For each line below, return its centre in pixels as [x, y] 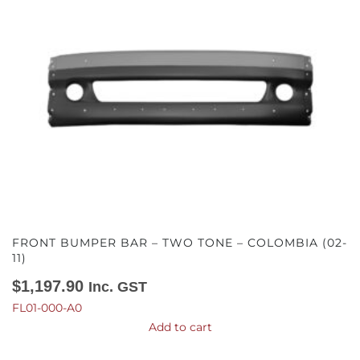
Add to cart [180, 327]
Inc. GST [118, 287]
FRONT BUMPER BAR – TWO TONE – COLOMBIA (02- [180, 243]
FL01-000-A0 [47, 308]
